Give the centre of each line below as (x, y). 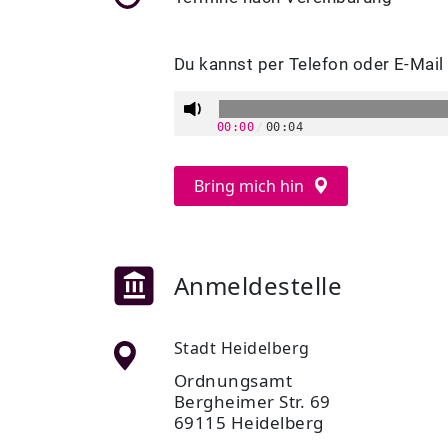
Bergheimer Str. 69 (252, 401)
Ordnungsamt (233, 380)
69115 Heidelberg (249, 422)
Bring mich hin (251, 186)
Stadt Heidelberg (242, 348)
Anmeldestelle (258, 285)
